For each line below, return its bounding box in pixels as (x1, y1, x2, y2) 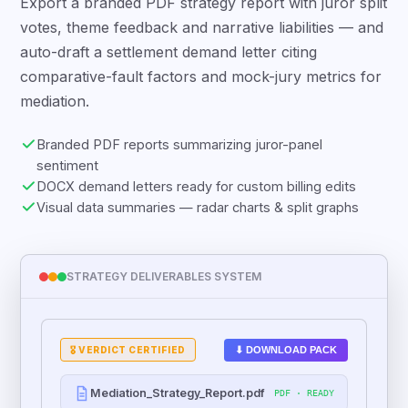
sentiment (36, 175, 99, 190)
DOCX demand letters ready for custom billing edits (36, 196, 357, 211)
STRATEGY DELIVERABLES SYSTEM (66, 287, 262, 301)
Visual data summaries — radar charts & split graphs (36, 217, 360, 232)
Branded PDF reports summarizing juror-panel (36, 154, 323, 169)
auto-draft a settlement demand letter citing (20, 60, 318, 78)
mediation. (20, 109, 90, 127)
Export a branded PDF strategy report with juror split (20, 11, 388, 29)
